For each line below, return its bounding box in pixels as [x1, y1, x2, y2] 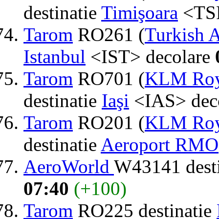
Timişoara [101, 1, 178, 23]
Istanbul [23, 45, 86, 67]
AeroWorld [23, 155, 114, 177]
